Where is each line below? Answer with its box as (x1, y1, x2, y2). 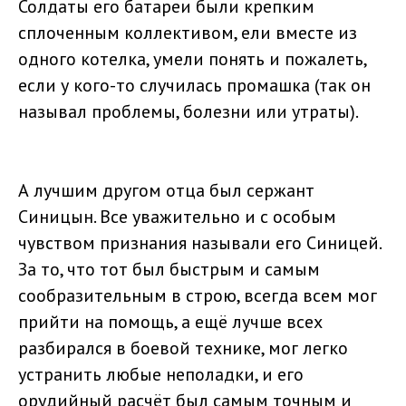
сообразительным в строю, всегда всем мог (18, 284, 377, 308)
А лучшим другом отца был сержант (18, 179, 314, 203)
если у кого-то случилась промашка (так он (18, 73, 371, 98)
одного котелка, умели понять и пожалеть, (18, 47, 366, 72)
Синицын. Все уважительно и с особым (18, 205, 336, 229)
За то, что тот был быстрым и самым (18, 257, 320, 282)
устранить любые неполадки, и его (18, 362, 304, 387)
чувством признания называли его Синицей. (18, 231, 381, 256)
